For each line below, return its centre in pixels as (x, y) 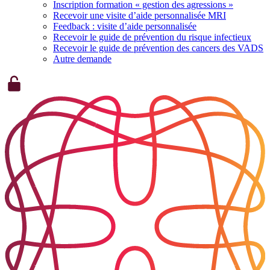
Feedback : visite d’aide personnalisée (125, 26)
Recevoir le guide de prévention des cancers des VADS (158, 48)
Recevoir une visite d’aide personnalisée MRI (140, 15)
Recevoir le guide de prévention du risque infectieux (152, 37)
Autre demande (82, 59)
